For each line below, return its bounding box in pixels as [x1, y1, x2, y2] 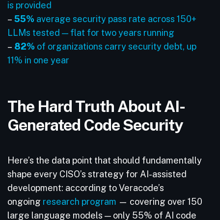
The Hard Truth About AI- [7, 97, 185, 115]
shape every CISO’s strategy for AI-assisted [7, 169, 187, 179]
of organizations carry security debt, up [35, 41, 196, 52]
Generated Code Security [7, 115, 186, 134]
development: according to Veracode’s [7, 183, 164, 193]
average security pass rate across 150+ [34, 14, 196, 24]
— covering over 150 [116, 196, 202, 207]
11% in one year [7, 55, 69, 65]
